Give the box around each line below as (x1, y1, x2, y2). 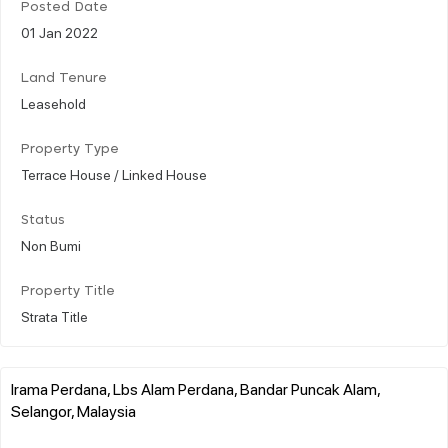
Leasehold (21, 93, 86, 112)
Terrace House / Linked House (21, 164, 207, 183)
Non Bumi (21, 235, 81, 254)
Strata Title (21, 306, 88, 325)
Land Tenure (21, 71, 107, 85)
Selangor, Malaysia (11, 399, 136, 421)
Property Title (21, 284, 115, 298)
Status (21, 213, 65, 227)
